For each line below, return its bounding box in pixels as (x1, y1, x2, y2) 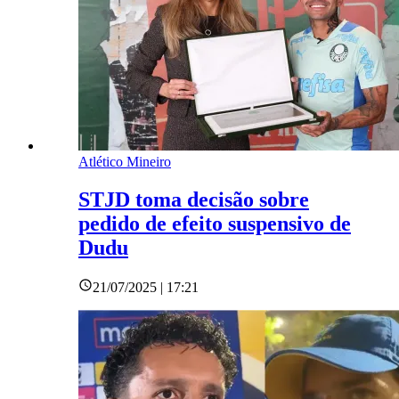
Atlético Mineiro (78, 153, 171, 169)
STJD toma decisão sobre (78, 187, 309, 211)
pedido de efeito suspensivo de (78, 211, 351, 235)
